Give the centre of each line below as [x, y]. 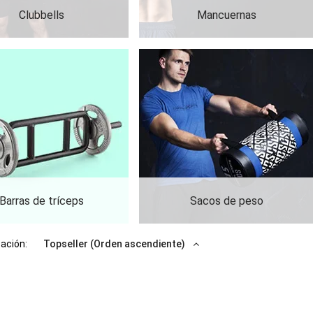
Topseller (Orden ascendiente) [115, 244]
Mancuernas [226, 15]
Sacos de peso [226, 201]
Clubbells [41, 15]
